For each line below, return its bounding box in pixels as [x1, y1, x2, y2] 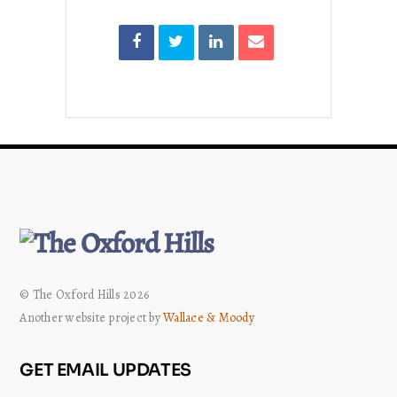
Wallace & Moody [163, 308, 254, 326]
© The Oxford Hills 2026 [19, 285, 150, 303]
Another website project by [19, 308, 164, 326]
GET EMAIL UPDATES [19, 358, 191, 381]
